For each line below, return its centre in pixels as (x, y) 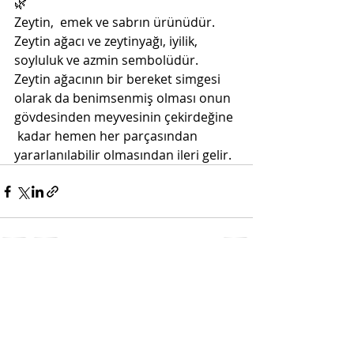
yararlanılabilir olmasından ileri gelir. (123, 155)
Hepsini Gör (222, 281)
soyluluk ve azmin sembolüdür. (108, 60)
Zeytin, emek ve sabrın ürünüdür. (116, 22)
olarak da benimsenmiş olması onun (124, 98)
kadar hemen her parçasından (107, 136)
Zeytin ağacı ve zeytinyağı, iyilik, (109, 41)
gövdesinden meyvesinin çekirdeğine (125, 117)
